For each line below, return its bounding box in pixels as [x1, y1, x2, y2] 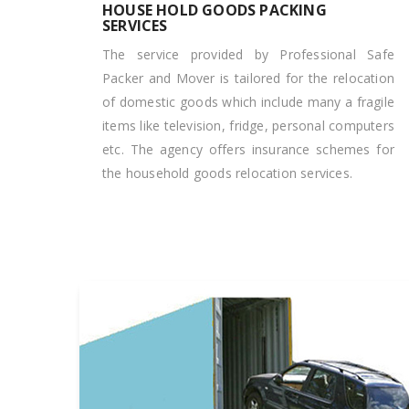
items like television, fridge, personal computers [102, 117, 394, 134]
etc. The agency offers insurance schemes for [102, 141, 394, 158]
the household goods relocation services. [102, 164, 352, 182]
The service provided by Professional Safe [102, 46, 394, 63]
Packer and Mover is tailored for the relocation [102, 69, 394, 87]
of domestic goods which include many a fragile [102, 93, 394, 110]
